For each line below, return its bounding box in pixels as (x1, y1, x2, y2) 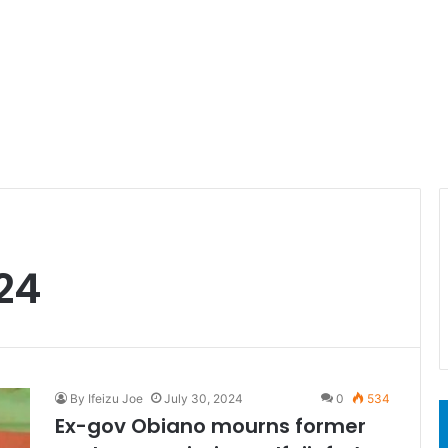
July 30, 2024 (164, 391, 243, 406)
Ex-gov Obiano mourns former (55, 412, 366, 440)
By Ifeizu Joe (70, 391, 143, 406)
